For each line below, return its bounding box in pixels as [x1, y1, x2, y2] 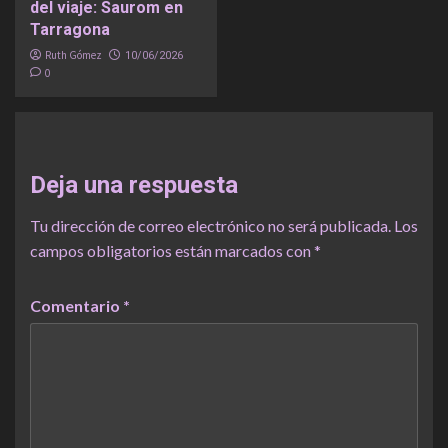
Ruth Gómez [45, 47, 102, 62]
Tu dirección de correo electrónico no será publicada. [30, 215, 391, 235]
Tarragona [30, 19, 110, 39]
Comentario [30, 295, 123, 315]
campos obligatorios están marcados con [30, 240, 314, 260]
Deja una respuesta [30, 170, 238, 199]
